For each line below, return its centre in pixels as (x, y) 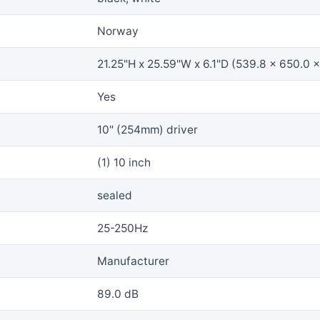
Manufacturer (133, 261)
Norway (118, 31)
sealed (115, 195)
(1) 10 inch (124, 162)
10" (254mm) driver (147, 129)
